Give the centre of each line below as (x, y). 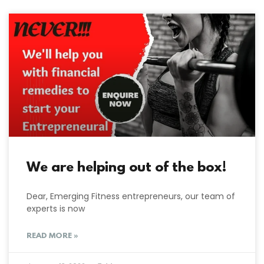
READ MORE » (52, 236)
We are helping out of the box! (126, 168)
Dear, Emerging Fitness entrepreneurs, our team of (131, 196)
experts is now (56, 208)
